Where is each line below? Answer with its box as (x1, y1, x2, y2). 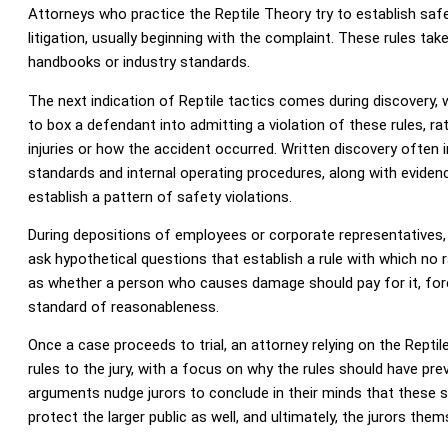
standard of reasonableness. (27, 298, 219, 317)
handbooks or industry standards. (27, 53, 250, 72)
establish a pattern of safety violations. (27, 187, 292, 206)
